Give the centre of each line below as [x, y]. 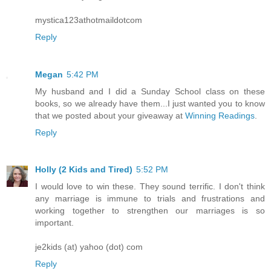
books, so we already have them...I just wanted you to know [150, 103]
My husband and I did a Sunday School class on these [150, 91]
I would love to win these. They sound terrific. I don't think [150, 187]
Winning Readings [220, 115]
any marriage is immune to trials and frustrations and [150, 199]
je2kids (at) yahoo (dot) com [89, 247]
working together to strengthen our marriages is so [150, 211]
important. [54, 223]
